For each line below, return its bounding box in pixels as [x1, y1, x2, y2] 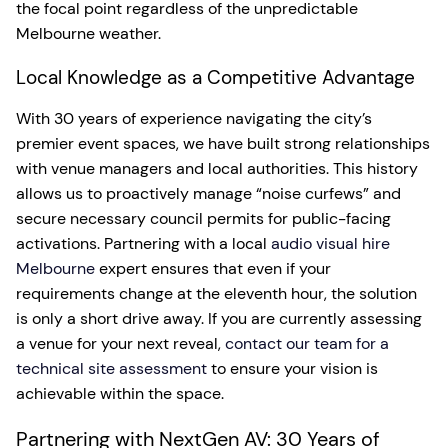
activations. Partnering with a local [16, 232, 271, 254]
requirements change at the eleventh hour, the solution [16, 282, 417, 304]
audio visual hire [271, 232, 390, 254]
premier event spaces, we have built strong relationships [16, 132, 430, 154]
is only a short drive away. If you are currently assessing [16, 307, 422, 329]
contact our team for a [225, 332, 389, 354]
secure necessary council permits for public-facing [16, 207, 391, 229]
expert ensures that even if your [95, 257, 331, 279]
